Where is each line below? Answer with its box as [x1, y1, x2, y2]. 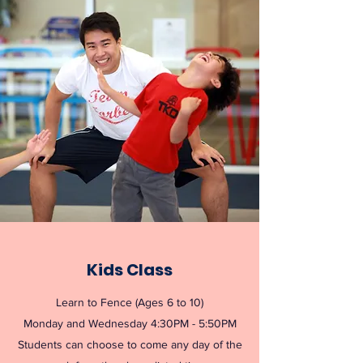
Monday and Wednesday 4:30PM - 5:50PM [23, 317, 237, 330]
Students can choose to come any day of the [17, 338, 242, 351]
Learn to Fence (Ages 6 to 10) [56, 296, 203, 309]
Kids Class [87, 258, 173, 281]
